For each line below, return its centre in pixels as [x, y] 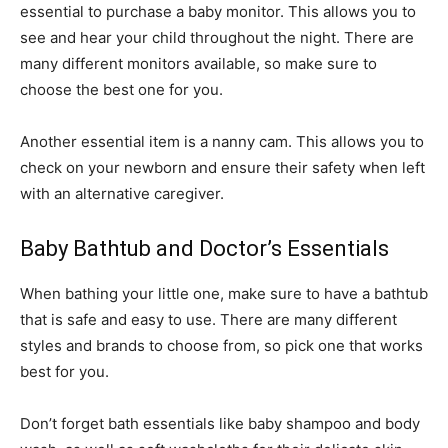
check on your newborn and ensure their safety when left [222, 168]
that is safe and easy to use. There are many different [208, 320]
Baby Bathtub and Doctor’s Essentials [204, 249]
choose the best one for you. [121, 90]
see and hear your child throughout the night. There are [217, 38]
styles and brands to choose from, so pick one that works [221, 346]
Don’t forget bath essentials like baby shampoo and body [220, 424]
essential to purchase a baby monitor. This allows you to [218, 12]
